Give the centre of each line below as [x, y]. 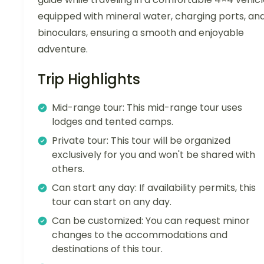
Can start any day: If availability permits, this [154, 188]
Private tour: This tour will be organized [141, 141]
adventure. [63, 49]
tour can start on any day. [112, 202]
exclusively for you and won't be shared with [154, 155]
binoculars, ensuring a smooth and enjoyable [141, 33]
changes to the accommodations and [140, 235]
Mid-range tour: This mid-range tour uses [147, 108]
